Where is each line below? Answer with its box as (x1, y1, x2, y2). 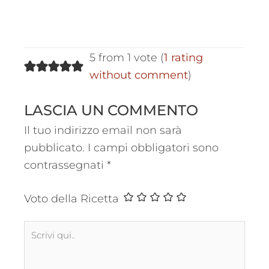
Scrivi (23, 222, 52, 235)
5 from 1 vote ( (89, 51, 164, 65)
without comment (89, 68, 188, 82)
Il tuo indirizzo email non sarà (24, 123, 182, 137)
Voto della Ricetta (24, 192, 119, 206)
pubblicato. (24, 141, 85, 154)
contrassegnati (24, 158, 107, 172)
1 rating (163, 51, 203, 65)
